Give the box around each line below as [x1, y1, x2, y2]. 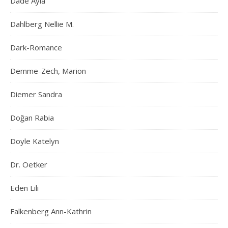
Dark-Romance [10, 42, 62, 52]
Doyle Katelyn [10, 135, 59, 146]
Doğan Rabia [10, 112, 54, 123]
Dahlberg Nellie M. [10, 18, 74, 29]
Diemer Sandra [10, 89, 62, 99]
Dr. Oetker [10, 159, 47, 169]
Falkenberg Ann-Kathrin [10, 206, 92, 216]
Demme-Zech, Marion [10, 65, 86, 76]
